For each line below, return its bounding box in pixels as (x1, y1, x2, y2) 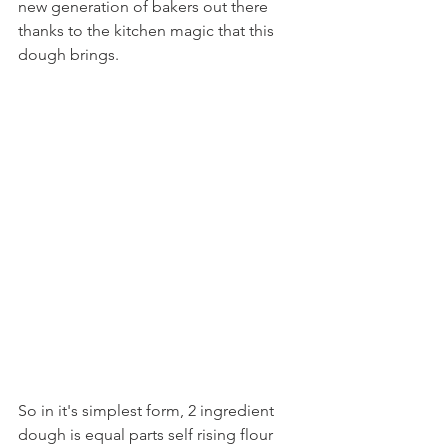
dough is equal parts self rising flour (18, 425, 277, 444)
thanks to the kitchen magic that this (18, 21, 278, 40)
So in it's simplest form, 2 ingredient (18, 401, 278, 420)
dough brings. (18, 45, 119, 64)
